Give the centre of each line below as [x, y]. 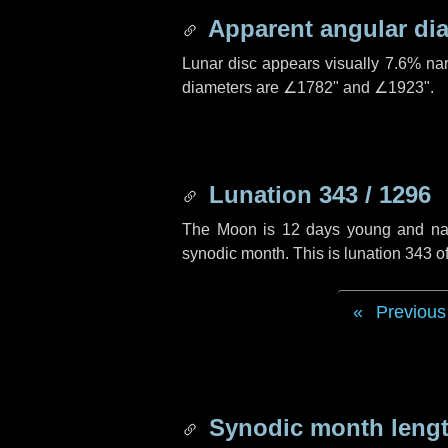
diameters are [232, 87]
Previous [410, 312]
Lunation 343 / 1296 [316, 194]
